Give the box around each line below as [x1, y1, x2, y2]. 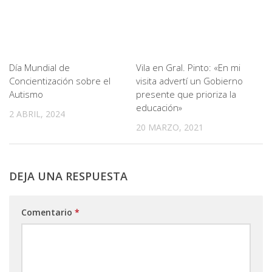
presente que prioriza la [136, 88, 236, 100]
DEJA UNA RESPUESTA [9, 169, 127, 184]
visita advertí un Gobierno [136, 75, 243, 87]
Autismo [9, 88, 43, 100]
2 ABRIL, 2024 [9, 108, 65, 120]
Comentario [21, 206, 75, 219]
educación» [136, 101, 182, 114]
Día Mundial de [9, 61, 70, 73]
